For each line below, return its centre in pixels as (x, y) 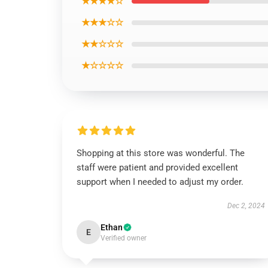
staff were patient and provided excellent (157, 167)
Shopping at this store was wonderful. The (161, 153)
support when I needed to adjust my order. (160, 182)
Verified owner (124, 238)
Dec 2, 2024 (246, 206)
